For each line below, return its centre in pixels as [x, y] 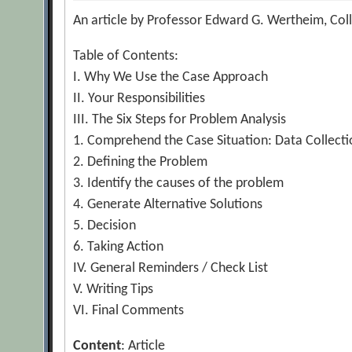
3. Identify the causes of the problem [179, 183]
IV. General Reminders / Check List [171, 268]
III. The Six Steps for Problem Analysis [180, 120]
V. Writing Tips [114, 290]
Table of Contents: [126, 56]
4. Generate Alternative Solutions [168, 205]
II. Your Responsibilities [139, 99]
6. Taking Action [119, 247]
